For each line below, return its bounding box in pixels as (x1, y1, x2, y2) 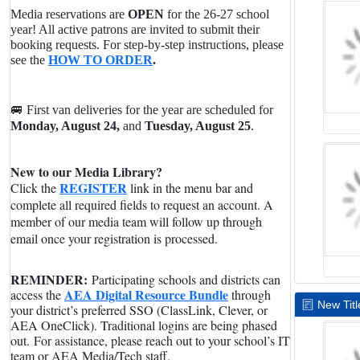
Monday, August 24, (10, 119, 120, 133)
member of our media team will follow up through (10, 213, 262, 230)
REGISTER (59, 178, 127, 197)
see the (10, 53, 48, 67)
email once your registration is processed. (10, 230, 218, 247)
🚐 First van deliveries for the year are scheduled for (10, 103, 273, 117)
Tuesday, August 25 (145, 119, 251, 133)
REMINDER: (10, 270, 88, 288)
